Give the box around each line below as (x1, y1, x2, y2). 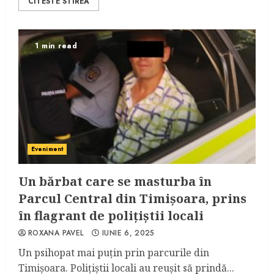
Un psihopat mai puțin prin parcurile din (18, 246, 209, 259)
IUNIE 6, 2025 (102, 228, 155, 239)
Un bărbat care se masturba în (18, 173, 212, 190)
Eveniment (31, 144, 63, 154)
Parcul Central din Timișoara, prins (18, 190, 246, 207)
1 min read (35, 40, 77, 51)
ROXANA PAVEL (28, 228, 84, 239)
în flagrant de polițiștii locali (18, 207, 204, 224)
